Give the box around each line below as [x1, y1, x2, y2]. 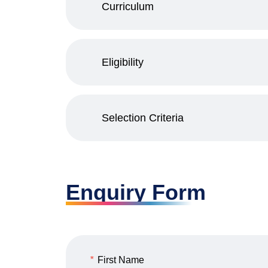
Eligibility [101, 56, 144, 68]
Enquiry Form [65, 179, 206, 205]
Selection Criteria [101, 111, 184, 124]
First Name [95, 254, 144, 265]
